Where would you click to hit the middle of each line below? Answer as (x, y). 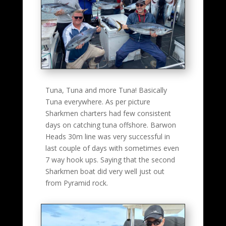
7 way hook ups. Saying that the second (110, 160)
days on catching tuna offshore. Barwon (110, 125)
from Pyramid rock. (76, 183)
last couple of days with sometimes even (112, 148)
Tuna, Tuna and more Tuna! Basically (106, 90)
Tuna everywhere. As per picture (98, 102)
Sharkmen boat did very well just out (105, 172)
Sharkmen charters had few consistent (109, 114)
